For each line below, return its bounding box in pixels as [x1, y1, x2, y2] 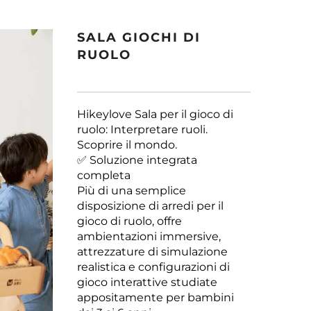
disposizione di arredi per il [77, 199, 224, 212]
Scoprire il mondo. [77, 138, 177, 151]
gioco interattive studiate [77, 276, 217, 289]
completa [77, 169, 131, 182]
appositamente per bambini [77, 291, 234, 304]
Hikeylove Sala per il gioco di [77, 108, 233, 121]
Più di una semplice [77, 184, 186, 197]
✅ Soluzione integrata [77, 153, 197, 167]
